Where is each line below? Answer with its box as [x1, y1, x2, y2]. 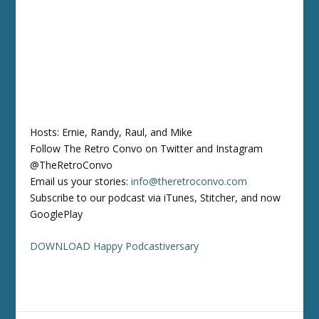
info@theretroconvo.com [131, 174, 248, 188]
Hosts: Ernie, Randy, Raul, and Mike [30, 125, 193, 139]
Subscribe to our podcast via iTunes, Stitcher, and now [30, 190, 281, 204]
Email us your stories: [30, 174, 132, 188]
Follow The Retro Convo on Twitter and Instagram [30, 141, 263, 155]
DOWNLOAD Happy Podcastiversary [30, 239, 199, 253]
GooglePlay [30, 206, 83, 221]
